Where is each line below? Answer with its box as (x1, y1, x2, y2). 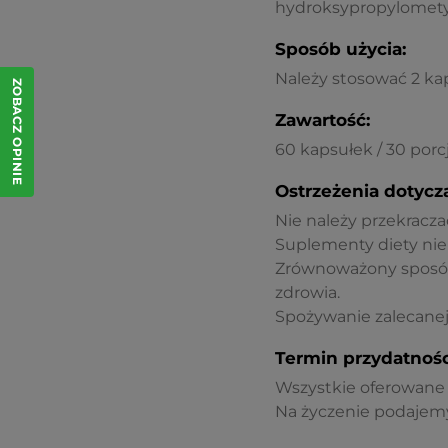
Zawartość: (274, 110, 370, 130)
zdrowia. (274, 283, 340, 302)
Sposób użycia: (274, 39, 406, 59)
